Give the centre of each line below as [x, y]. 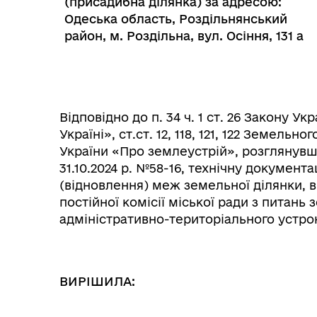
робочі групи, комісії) [161, 201]
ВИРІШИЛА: [97, 281]
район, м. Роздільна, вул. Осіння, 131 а [184, 36]
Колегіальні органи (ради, [173, 186]
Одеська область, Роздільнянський [176, 19]
